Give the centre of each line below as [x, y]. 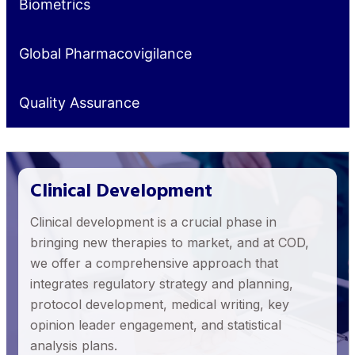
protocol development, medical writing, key [159, 305]
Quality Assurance [79, 103]
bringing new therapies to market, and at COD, [169, 243]
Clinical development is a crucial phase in [153, 222]
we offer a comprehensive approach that [154, 263]
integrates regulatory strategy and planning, [161, 284]
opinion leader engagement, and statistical [155, 325]
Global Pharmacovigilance [105, 54]
